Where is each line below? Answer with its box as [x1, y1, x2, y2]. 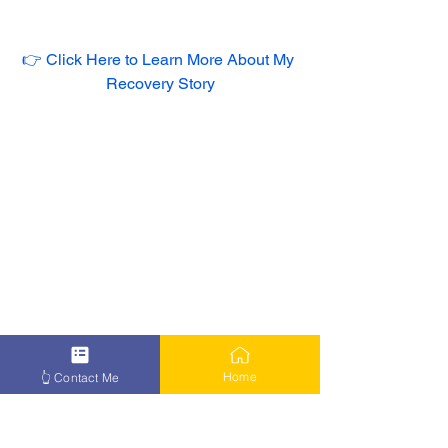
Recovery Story [105, 73, 215, 93]
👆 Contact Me [40, 369, 120, 385]
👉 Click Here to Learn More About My [22, 49, 298, 69]
